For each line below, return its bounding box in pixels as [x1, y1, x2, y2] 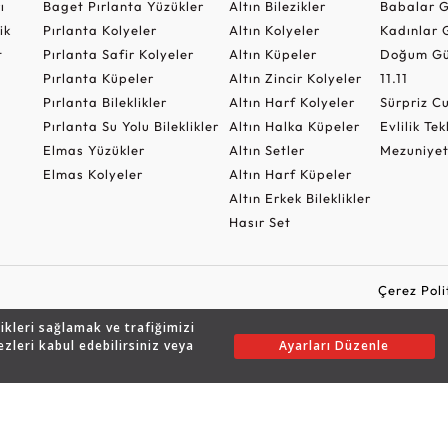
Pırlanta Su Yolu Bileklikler [42, 117, 219, 134]
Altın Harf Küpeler [228, 165, 352, 182]
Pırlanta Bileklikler [42, 93, 167, 110]
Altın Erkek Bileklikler [228, 189, 371, 206]
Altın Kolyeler [228, 21, 320, 38]
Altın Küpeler [228, 45, 317, 62]
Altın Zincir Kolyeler [228, 69, 362, 86]
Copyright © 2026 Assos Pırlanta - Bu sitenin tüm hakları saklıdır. [2, 361, 446, 378]
